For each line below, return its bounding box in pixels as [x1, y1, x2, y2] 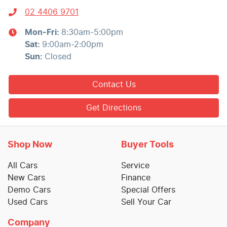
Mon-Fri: [25, 28, 61, 37]
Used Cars [8, 198, 48, 207]
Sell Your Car [121, 198, 171, 207]
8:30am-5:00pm [61, 28, 123, 37]
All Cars [8, 162, 37, 170]
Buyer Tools [121, 140, 174, 150]
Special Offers [121, 186, 175, 195]
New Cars [8, 174, 45, 182]
